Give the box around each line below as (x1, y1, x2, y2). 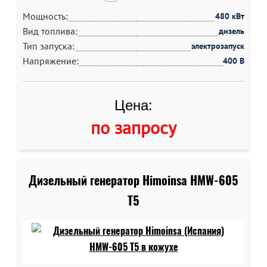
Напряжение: (23, 55, 79, 67)
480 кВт (215, 11, 244, 21)
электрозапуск (191, 41, 244, 51)
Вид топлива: (23, 25, 77, 37)
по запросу (91, 116, 176, 139)
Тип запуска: (23, 40, 74, 52)
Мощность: (23, 10, 68, 22)
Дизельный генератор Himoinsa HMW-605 (29, 172, 238, 188)
